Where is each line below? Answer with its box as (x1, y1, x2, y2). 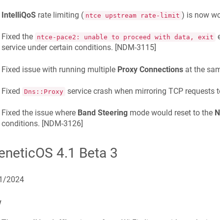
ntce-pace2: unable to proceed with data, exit (36, 33, 214, 41)
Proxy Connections (117, 64, 183, 74)
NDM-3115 (116, 43, 154, 53)
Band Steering (77, 108, 128, 118)
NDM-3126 (43, 119, 81, 129)
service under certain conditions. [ (1, 43, 117, 53)
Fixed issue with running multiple (1, 64, 117, 74)
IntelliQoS (1, 10, 36, 20)
